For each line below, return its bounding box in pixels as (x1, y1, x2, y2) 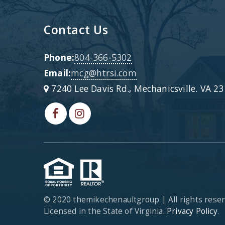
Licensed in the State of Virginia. (44, 205, 167, 216)
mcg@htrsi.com (71, 66, 137, 79)
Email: (44, 66, 71, 79)
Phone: (44, 51, 75, 63)
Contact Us (44, 21, 108, 38)
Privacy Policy (167, 205, 217, 216)
